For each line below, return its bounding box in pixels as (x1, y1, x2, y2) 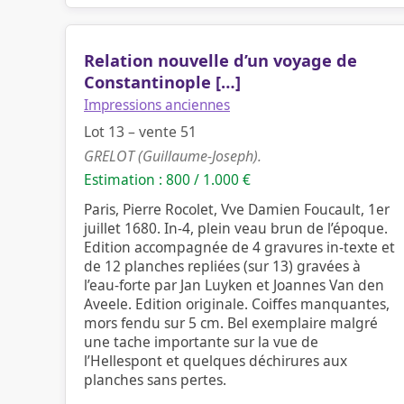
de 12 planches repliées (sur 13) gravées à (84, 256, 361, 276)
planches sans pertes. (84, 370, 226, 390)
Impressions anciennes (84, 96, 230, 115)
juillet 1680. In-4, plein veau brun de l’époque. (84, 218, 388, 238)
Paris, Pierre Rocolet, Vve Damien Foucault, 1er (84, 199, 390, 219)
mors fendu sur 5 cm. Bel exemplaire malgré (84, 313, 378, 333)
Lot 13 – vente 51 (84, 122, 197, 142)
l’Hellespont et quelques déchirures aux (84, 351, 347, 371)
